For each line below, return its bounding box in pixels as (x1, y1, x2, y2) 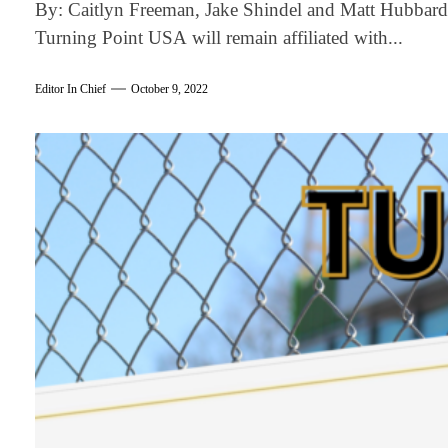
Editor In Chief (35, 82, 107, 97)
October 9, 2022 (131, 82, 209, 97)
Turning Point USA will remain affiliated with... (35, 26, 404, 48)
